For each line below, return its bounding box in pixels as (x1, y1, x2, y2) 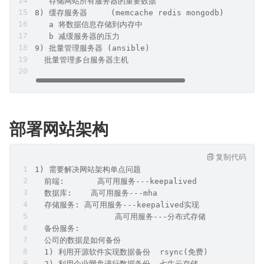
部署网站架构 (9, 116, 108, 140)
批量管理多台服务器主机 (35, 55, 128, 64)
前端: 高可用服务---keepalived (35, 177, 197, 186)
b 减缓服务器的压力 (35, 32, 143, 41)
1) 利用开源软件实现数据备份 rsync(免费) (35, 247, 208, 256)
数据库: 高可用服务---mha (35, 189, 157, 197)
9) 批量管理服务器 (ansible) (35, 44, 150, 52)
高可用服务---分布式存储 (35, 212, 206, 221)
